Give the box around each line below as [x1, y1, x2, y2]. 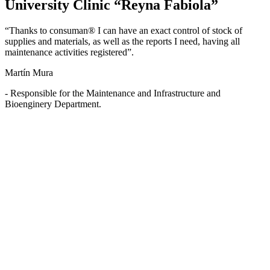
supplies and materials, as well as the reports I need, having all [5, 36, 240, 47]
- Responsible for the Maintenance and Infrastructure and [5, 88, 221, 99]
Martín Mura [5, 67, 53, 78]
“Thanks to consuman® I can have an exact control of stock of [5, 25, 242, 36]
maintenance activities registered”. [5, 47, 134, 58]
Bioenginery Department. [5, 99, 101, 110]
